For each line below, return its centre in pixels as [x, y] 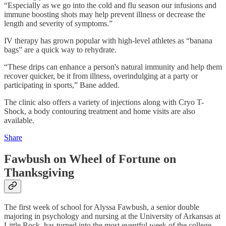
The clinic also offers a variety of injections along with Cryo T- [104, 102]
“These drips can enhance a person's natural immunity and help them [113, 67]
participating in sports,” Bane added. [62, 85]
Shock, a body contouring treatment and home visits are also [100, 111]
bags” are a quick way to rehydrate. [60, 49]
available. [19, 120]
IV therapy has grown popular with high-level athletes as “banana [108, 40]
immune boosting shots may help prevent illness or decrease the [105, 14]
